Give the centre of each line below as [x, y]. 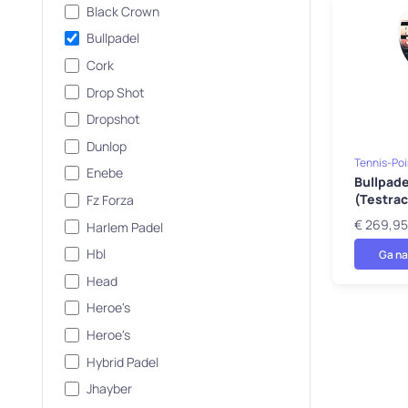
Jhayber [109, 389]
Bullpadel [112, 38]
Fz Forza [110, 199]
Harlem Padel [124, 227]
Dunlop [106, 146]
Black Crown [122, 11]
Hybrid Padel [122, 362]
